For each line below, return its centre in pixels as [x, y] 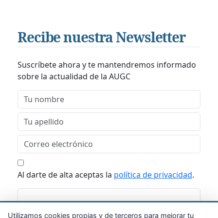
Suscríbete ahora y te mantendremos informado [107, 65]
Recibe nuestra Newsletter [102, 37]
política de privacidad [153, 175]
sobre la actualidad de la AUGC [74, 77]
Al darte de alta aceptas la [66, 175]
